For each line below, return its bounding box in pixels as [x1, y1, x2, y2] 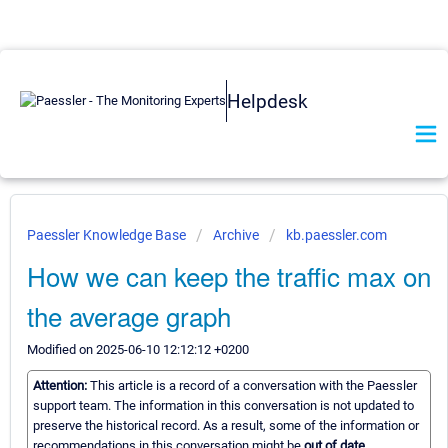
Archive [213, 227, 259, 243]
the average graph [27, 297, 231, 334]
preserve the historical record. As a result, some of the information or [33, 418, 419, 434]
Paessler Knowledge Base [27, 227, 189, 243]
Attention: [33, 378, 90, 394]
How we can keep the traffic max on [27, 257, 431, 294]
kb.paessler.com [286, 227, 387, 243]
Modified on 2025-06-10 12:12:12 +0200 [27, 342, 249, 357]
